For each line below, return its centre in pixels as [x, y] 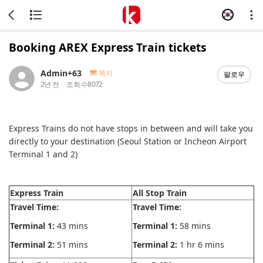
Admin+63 [61, 73]
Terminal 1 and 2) [43, 154]
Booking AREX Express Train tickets [107, 48]
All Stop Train [160, 193]
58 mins [194, 226]
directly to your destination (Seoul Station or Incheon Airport [128, 141]
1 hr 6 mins [202, 245]
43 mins [71, 226]
